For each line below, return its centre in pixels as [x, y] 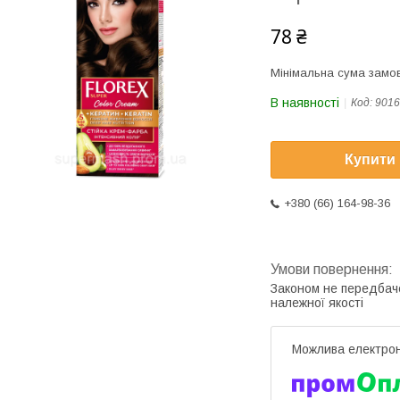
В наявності [305, 103]
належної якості [317, 303]
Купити [370, 160]
